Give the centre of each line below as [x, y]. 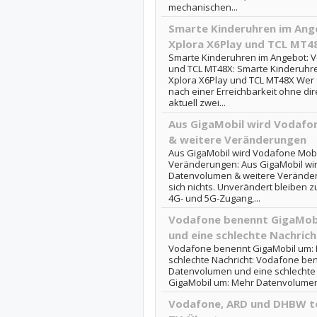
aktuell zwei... [197, 103]
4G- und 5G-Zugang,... [214, 198]
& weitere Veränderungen [237, 139]
